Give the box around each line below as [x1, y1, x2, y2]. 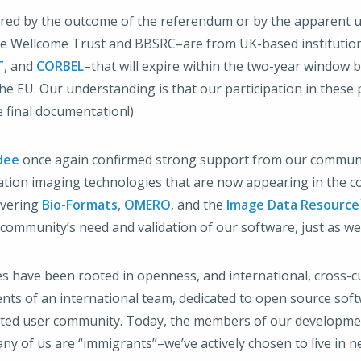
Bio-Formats [42, 196, 118, 214]
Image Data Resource [226, 196, 359, 214]
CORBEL [36, 57, 84, 75]
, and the [171, 196, 226, 214]
